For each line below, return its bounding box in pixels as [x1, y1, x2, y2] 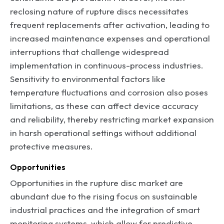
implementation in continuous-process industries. [10, 59, 203, 70]
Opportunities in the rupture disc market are [10, 177, 183, 188]
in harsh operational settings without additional [10, 127, 196, 138]
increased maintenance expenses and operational [10, 32, 210, 43]
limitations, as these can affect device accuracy [10, 100, 198, 111]
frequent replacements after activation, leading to [10, 19, 209, 30]
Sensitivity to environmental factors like [10, 73, 165, 84]
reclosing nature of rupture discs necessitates [10, 5, 188, 16]
